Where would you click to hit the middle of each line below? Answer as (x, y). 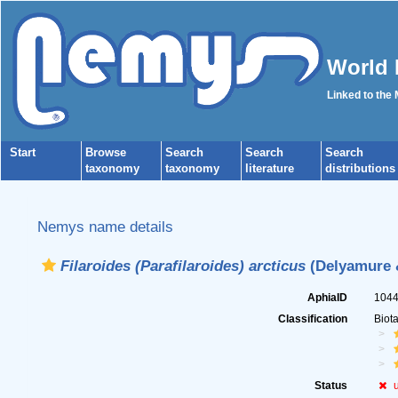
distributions (360, 168)
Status (331, 386)
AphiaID (328, 298)
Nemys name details (105, 227)
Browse (106, 152)
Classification (313, 319)
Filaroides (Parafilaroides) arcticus (183, 266)
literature (270, 168)
